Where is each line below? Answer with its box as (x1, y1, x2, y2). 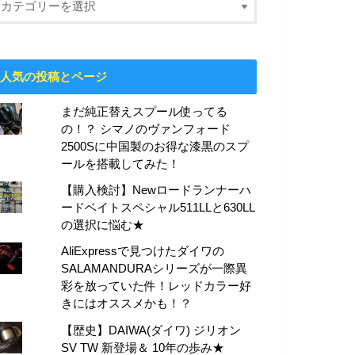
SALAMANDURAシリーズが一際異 (61, 262, 248, 276)
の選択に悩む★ (61, 219, 145, 232)
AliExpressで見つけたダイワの (61, 245, 225, 258)
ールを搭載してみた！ (61, 158, 181, 171)
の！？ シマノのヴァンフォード (61, 123, 231, 136)
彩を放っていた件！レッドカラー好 (61, 280, 252, 293)
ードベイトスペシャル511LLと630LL (61, 201, 256, 215)
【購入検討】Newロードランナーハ (61, 184, 252, 197)
